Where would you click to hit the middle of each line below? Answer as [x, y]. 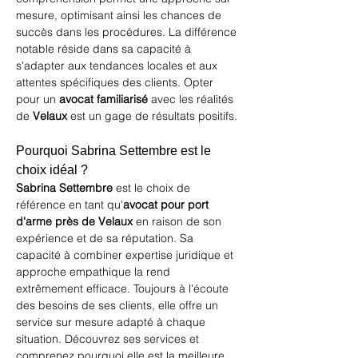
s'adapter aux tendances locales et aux [118, 66]
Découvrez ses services [125, 339]
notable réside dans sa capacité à [105, 49]
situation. [40, 339]
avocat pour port [167, 205]
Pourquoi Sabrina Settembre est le [115, 151]
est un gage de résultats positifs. [152, 116]
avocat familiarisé [103, 99]
